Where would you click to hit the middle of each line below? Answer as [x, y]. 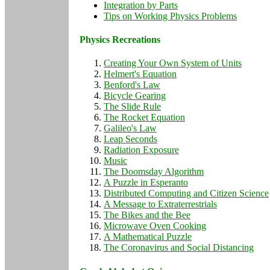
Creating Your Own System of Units [173, 63]
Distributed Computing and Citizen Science [186, 193]
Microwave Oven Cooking [155, 226]
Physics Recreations [120, 40]
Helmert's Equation [140, 74]
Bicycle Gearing [135, 96]
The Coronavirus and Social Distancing [179, 248]
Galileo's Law [130, 128]
